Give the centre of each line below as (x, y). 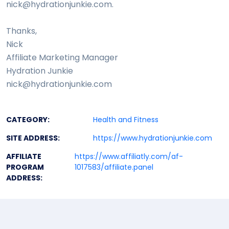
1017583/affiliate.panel (114, 167)
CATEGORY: (28, 120)
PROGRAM (25, 167)
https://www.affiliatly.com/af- (129, 157)
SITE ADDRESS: (33, 138)
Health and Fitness (125, 120)
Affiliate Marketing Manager (62, 58)
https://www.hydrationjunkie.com (152, 138)
